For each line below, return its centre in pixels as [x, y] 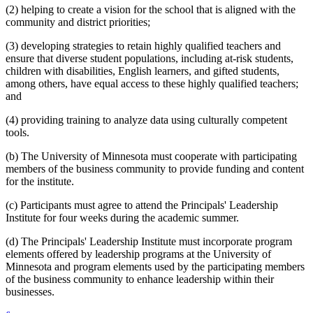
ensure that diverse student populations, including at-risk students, [150, 59]
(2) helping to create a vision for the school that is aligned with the [151, 10]
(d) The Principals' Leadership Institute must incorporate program [149, 242]
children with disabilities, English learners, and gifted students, [143, 71]
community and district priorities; [78, 22]
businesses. [30, 292]
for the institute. [40, 182]
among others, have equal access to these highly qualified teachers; [152, 84]
